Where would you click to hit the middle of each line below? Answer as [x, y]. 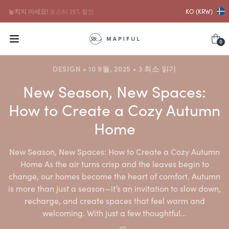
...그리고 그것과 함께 [37, 11]
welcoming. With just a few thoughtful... [114, 213]
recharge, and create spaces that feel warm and [114, 200]
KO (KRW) [199, 11]
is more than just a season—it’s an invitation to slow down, [114, 188]
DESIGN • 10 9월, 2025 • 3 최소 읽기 [114, 68]
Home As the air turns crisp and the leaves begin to [114, 164]
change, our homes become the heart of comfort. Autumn [114, 176]
